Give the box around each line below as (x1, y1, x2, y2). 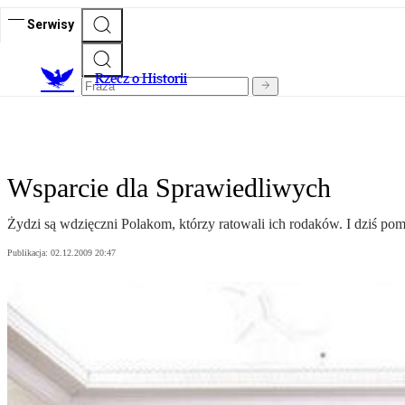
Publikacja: (7, 248, 51, 259)
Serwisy (27, 16, 74, 32)
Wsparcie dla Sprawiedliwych (7, 173, 331, 203)
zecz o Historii (104, 70, 187, 88)
